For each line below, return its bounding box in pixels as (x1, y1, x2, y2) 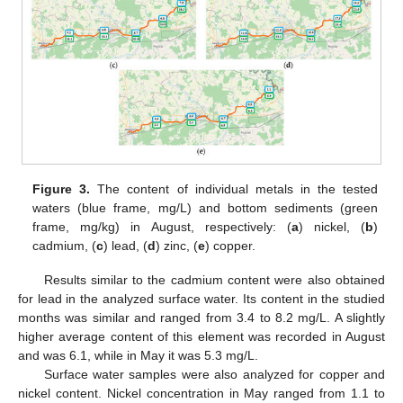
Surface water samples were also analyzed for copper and (43, 367, 385, 382)
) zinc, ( (156, 238, 199, 254)
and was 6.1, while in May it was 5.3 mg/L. (18, 348, 258, 363)
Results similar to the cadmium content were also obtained (43, 273, 385, 288)
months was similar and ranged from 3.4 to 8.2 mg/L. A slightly (18, 310, 385, 326)
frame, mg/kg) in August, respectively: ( (32, 219, 291, 235)
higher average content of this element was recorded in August (18, 329, 385, 345)
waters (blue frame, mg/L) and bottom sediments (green (32, 201, 378, 216)
